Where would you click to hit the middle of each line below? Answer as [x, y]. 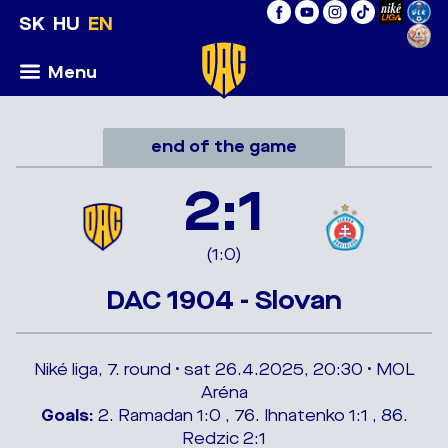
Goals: [67, 415]
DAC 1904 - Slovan [224, 300]
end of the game [224, 146]
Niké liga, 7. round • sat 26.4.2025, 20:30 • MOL [224, 369]
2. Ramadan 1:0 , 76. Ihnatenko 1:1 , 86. [250, 415]
